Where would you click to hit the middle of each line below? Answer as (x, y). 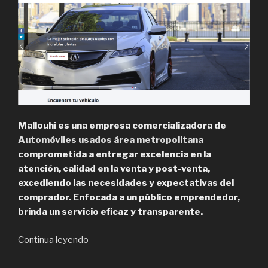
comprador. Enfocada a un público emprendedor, (129, 198)
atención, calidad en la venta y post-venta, (114, 169)
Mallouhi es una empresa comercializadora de (122, 126)
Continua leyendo (53, 240)
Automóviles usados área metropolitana (111, 140)
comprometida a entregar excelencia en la (115, 155)
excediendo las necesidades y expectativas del (126, 183)
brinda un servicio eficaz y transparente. (110, 212)
